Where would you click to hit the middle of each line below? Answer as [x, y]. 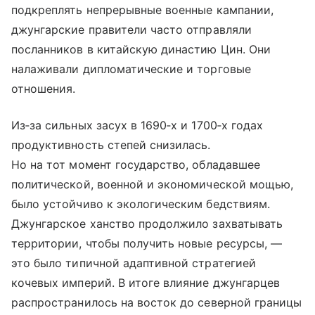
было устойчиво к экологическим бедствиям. [141, 204]
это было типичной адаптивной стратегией [134, 263]
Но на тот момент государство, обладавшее [136, 164]
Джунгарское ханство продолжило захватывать [147, 223]
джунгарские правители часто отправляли [131, 29]
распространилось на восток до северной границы [157, 302]
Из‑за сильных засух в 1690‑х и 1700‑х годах [137, 125]
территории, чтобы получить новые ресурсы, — [147, 243]
